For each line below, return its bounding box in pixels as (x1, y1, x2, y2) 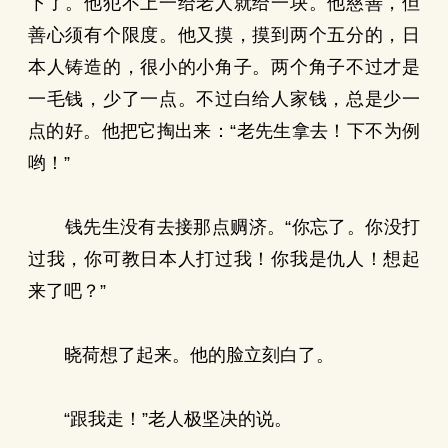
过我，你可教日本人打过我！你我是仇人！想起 (28, 249, 420, 269)
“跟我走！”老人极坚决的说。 (28, 409, 292, 429)
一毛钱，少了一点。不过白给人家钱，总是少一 (28, 89, 420, 109)
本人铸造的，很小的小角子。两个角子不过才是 (28, 57, 420, 77)
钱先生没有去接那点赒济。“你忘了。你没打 (28, 217, 420, 237)
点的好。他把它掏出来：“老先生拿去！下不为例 (28, 121, 420, 141)
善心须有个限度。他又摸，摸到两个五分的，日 (28, 25, 420, 45)
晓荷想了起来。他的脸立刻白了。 (28, 345, 334, 365)
